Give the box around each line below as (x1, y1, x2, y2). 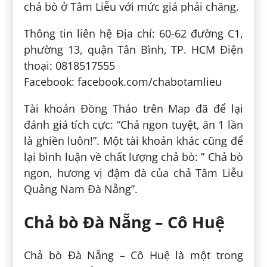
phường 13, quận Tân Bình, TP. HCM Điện (24, 42, 243, 57)
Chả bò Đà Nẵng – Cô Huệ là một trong (24, 248, 243, 263)
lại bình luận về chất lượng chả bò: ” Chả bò (24, 149, 243, 164)
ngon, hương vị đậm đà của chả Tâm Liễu (24, 165, 243, 180)
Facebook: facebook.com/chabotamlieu (24, 74, 222, 89)
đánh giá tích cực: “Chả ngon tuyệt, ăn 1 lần (24, 117, 243, 132)
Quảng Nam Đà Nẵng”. (24, 181, 138, 196)
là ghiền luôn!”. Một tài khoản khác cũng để (24, 133, 243, 148)
